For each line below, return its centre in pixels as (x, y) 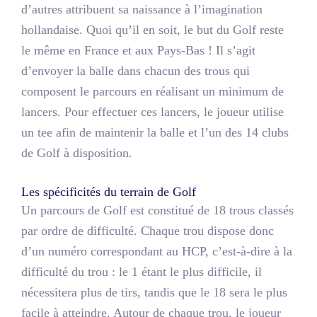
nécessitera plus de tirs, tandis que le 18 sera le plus (154, 292)
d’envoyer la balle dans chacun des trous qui (136, 71)
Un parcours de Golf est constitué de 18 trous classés (157, 210)
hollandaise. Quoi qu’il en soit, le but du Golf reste (152, 30)
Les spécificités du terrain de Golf (109, 191)
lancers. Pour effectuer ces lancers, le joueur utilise (152, 112)
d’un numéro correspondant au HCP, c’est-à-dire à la (157, 251)
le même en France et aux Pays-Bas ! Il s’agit (138, 51)
